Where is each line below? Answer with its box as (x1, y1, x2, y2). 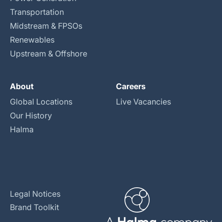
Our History (10, 111, 52, 120)
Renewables (10, 35, 55, 45)
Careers (116, 81, 146, 91)
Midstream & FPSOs (10, 21, 82, 31)
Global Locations (10, 97, 72, 107)
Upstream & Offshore (10, 49, 87, 58)
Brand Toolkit (10, 202, 59, 212)
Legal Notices (10, 189, 60, 199)
